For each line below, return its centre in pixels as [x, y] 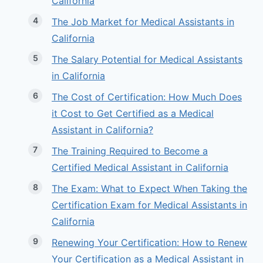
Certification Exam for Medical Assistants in [149, 205]
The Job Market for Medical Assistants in [143, 22]
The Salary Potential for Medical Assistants [147, 60]
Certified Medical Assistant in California [140, 168]
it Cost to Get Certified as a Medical [133, 114]
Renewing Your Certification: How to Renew [149, 243]
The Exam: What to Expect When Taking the [149, 189]
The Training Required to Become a [130, 151]
